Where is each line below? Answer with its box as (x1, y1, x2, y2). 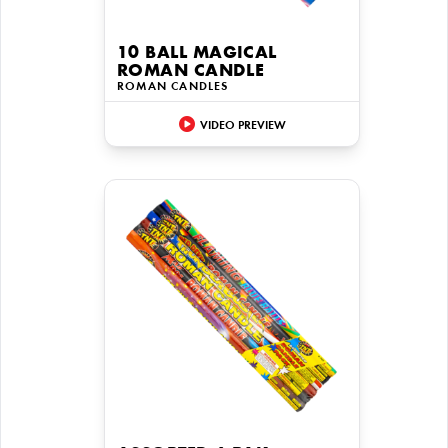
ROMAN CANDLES (117, 81, 229, 93)
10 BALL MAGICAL (117, 45, 277, 63)
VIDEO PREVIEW (199, 119, 286, 132)
